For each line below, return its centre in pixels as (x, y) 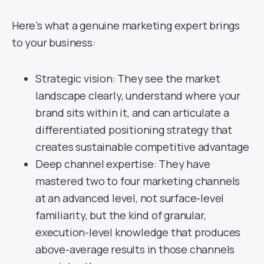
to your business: (54, 42)
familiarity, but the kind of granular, (121, 215)
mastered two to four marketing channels (138, 181)
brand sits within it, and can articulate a (132, 112)
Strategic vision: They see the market (128, 78)
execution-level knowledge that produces (138, 232)
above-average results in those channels (135, 249)
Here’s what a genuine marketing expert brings (126, 25)
